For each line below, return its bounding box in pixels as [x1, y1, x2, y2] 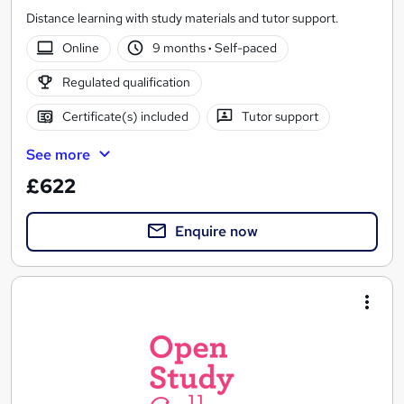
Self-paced [212, 40, 278, 57]
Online [61, 40, 99, 57]
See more [26, 144, 90, 164]
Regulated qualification [61, 74, 190, 91]
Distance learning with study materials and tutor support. [26, 9, 339, 26]
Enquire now [175, 221, 258, 241]
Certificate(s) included [61, 108, 188, 125]
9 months [152, 40, 209, 57]
